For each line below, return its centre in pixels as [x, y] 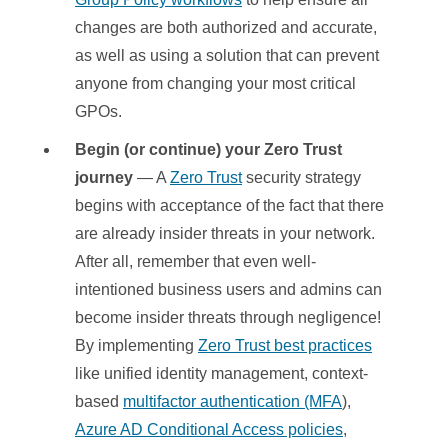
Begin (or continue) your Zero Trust [208, 150]
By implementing [136, 346]
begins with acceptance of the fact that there [229, 206]
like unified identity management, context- [221, 374]
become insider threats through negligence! [228, 318]
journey [106, 178]
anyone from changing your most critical [215, 84]
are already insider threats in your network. [225, 234]
